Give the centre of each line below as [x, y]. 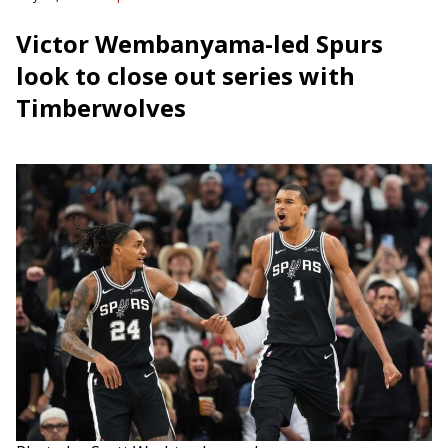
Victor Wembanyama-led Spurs [199, 43]
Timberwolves [101, 107]
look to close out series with [185, 75]
